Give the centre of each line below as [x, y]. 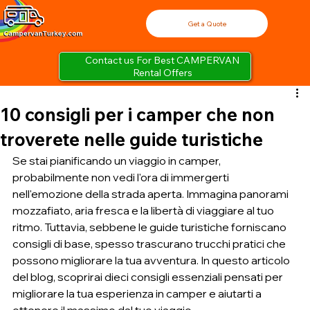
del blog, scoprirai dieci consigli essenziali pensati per [149, 277]
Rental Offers [162, 73]
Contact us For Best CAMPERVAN [163, 61]
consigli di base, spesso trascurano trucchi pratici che [150, 244]
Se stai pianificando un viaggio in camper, [118, 161]
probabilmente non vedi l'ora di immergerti [122, 177]
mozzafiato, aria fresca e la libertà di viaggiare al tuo [144, 211]
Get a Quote [207, 24]
